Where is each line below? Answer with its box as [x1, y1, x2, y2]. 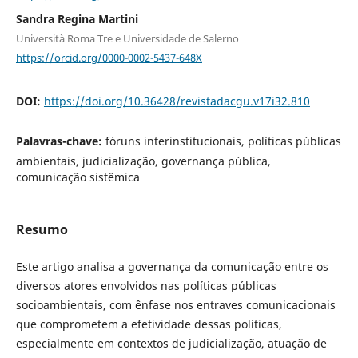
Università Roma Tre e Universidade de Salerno [15, 31, 239, 46]
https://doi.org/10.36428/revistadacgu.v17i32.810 [43, 93, 310, 109]
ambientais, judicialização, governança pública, [15, 153, 271, 169]
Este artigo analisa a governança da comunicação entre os [15, 259, 328, 275]
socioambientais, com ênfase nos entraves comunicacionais [15, 297, 336, 313]
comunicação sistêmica [15, 169, 140, 185]
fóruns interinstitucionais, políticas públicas [105, 133, 341, 149]
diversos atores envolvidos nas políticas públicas [15, 278, 276, 294]
